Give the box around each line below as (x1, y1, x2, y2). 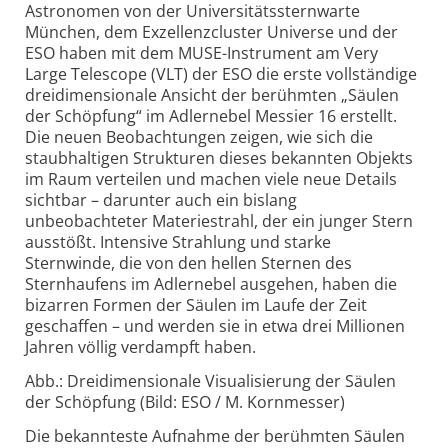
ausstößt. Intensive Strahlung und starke (25, 231, 331, 254)
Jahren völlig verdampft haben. (25, 336, 256, 359)
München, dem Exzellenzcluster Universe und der (25, 21, 398, 44)
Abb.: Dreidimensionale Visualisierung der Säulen (25, 370, 396, 393)
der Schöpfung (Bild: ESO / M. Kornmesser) (25, 391, 345, 414)
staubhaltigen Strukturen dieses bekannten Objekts (25, 147, 413, 170)
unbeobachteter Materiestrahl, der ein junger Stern (25, 210, 413, 233)
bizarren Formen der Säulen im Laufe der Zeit (25, 294, 367, 317)
